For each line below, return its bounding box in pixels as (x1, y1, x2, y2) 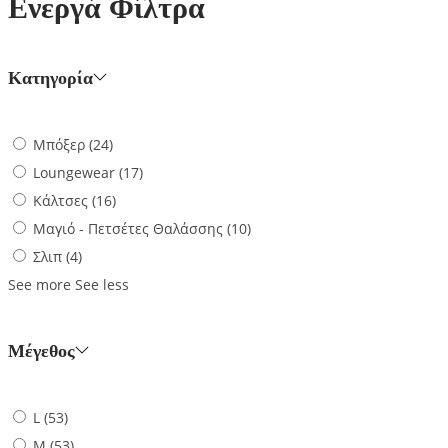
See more (8, 275, 71, 295)
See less (75, 275, 129, 295)
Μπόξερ (33, 135, 85, 155)
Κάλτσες (33, 191, 88, 211)
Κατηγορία (8, 68, 93, 89)
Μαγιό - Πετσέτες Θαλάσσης (33, 219, 223, 239)
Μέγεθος (8, 341, 75, 362)
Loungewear (33, 163, 115, 183)
